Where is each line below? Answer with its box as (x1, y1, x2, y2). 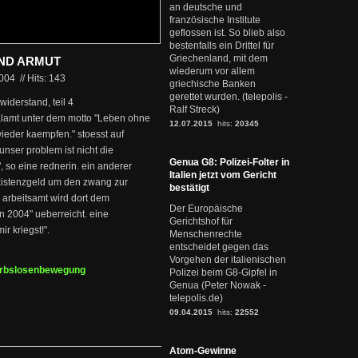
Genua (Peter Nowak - (169, 280, 266, 291)
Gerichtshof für (169, 216, 233, 227)
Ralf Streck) (169, 104, 220, 115)
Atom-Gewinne (169, 345, 237, 356)
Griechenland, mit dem (169, 53, 268, 64)
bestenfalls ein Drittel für (169, 40, 274, 51)
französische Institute (169, 14, 261, 26)
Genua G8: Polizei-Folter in (169, 157, 289, 168)
